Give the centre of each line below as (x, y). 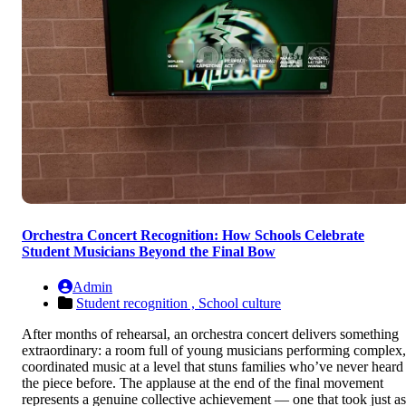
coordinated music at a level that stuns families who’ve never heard (213, 366)
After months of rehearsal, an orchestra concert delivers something (210, 333)
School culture (240, 303)
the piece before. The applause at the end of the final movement (203, 382)
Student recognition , (137, 303)
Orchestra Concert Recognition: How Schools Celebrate (193, 235)
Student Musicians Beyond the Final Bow (149, 251)
